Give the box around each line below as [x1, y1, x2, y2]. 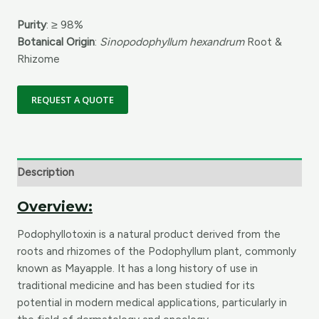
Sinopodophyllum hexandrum [99, 34, 247, 48]
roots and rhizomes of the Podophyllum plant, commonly [16, 244, 296, 258]
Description [16, 164, 74, 179]
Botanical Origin [16, 34, 95, 48]
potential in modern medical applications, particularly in [16, 296, 287, 310]
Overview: [16, 198, 93, 216]
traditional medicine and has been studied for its [16, 278, 255, 293]
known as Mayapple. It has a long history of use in [16, 261, 258, 276]
